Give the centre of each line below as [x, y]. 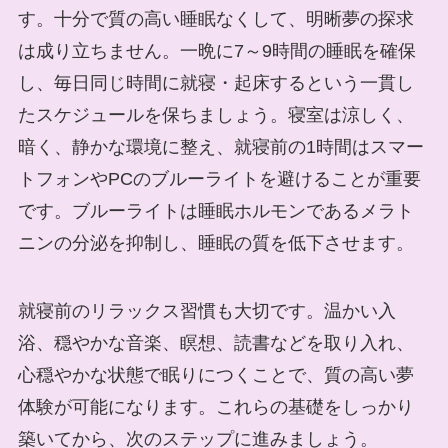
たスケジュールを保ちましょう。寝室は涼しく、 [215, 114]
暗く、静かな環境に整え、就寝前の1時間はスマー [220, 146]
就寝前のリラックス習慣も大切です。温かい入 [206, 310]
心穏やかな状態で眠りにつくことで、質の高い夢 [215, 374]
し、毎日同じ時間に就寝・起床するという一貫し [215, 82]
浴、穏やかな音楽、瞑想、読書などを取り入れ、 [215, 342]
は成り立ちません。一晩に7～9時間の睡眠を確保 [216, 50]
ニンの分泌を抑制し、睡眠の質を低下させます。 [215, 242]
